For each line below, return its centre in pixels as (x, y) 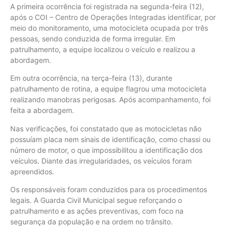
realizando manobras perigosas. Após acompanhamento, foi (110, 100)
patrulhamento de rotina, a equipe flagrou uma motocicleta (108, 89)
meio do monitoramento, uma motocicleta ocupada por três (109, 28)
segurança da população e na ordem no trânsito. (91, 222)
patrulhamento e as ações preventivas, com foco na (97, 211)
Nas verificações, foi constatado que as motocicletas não (106, 128)
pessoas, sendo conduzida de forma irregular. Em (93, 38)
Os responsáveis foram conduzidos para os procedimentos (109, 189)
